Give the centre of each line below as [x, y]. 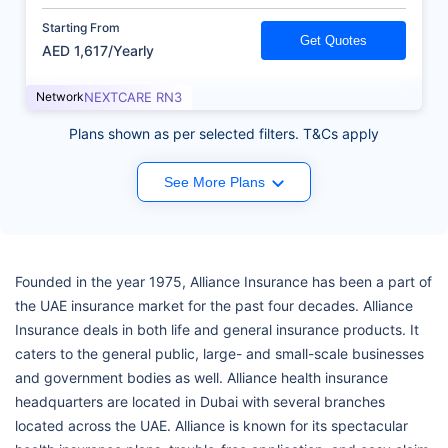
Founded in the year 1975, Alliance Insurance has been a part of [223, 282]
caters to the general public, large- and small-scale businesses [219, 354]
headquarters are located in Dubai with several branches [200, 402]
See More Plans [214, 182]
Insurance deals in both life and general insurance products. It [217, 330]
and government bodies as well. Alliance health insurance [201, 378]
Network [60, 97]
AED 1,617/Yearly [98, 51]
